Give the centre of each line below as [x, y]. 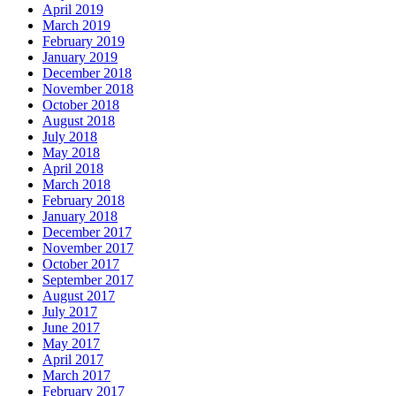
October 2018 [81, 105]
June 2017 [71, 328]
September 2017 [88, 280]
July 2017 [70, 312]
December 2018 [87, 73]
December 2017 [87, 232]
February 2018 [84, 201]
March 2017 [76, 376]
